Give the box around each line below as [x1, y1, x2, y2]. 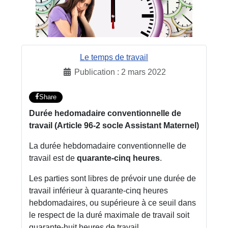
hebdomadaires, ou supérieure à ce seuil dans [29, 198, 196, 207]
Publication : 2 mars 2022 [74, 68, 166, 77]
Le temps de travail [80, 53, 148, 62]
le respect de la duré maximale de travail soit [29, 210, 189, 219]
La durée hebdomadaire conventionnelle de [29, 141, 186, 150]
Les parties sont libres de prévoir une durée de [29, 174, 196, 183]
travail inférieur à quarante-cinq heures [29, 186, 168, 195]
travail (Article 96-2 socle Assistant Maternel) [29, 121, 199, 130]
